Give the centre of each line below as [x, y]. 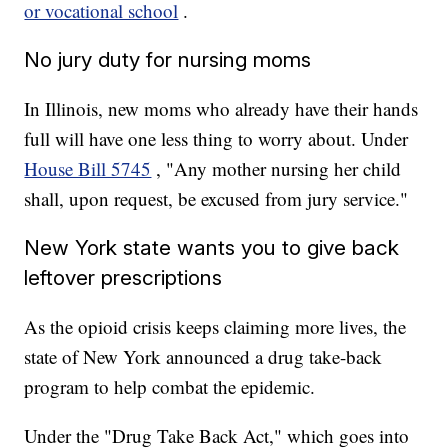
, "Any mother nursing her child [279, 169]
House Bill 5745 [88, 169]
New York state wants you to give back [212, 248]
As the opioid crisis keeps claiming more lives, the [215, 327]
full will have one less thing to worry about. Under [216, 139]
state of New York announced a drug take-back [203, 357]
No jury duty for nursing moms [168, 60]
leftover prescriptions [123, 278]
